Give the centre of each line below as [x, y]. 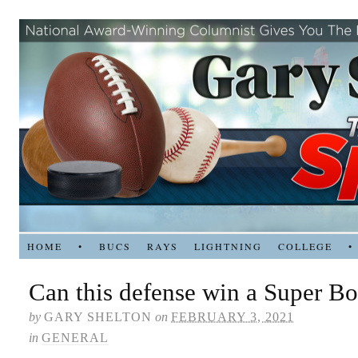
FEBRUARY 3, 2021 [233, 317]
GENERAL [75, 338]
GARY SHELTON [98, 317]
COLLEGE [305, 246]
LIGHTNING [228, 246]
